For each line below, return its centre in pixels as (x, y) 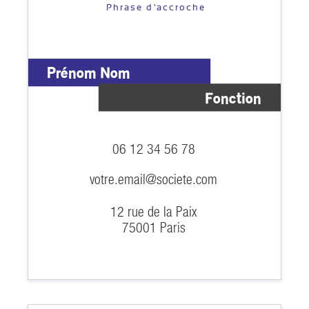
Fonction (233, 98)
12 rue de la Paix (154, 211)
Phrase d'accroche (155, 7)
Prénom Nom (89, 73)
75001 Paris (153, 227)
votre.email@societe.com (154, 179)
